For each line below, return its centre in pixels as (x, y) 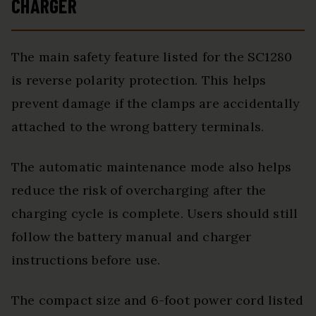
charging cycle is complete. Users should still (155, 214)
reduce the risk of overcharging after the (139, 190)
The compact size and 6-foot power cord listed (158, 300)
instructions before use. (86, 260)
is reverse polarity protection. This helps (139, 80)
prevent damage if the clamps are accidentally (156, 104)
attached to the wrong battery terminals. (138, 127)
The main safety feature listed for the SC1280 (152, 57)
